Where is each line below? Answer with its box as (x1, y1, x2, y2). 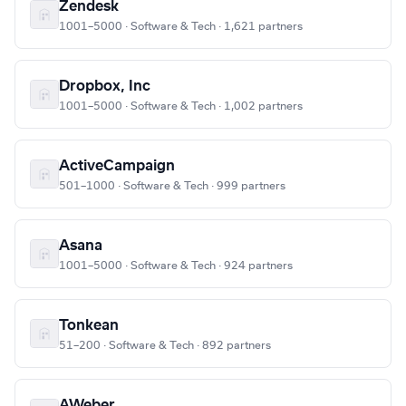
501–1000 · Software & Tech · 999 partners (59, 180, 285, 192)
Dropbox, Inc (59, 79, 150, 94)
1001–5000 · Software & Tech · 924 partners (59, 260, 293, 272)
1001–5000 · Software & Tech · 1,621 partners (59, 21, 303, 33)
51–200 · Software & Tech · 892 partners (59, 340, 271, 352)
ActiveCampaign (59, 159, 175, 174)
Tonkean (59, 318, 119, 333)
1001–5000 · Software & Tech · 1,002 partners (59, 101, 303, 112)
